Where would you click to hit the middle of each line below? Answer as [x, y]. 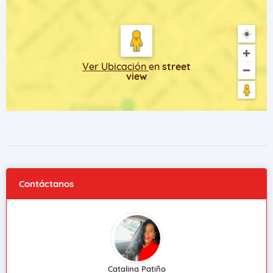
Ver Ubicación [115, 66]
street [176, 66]
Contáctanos [46, 184]
